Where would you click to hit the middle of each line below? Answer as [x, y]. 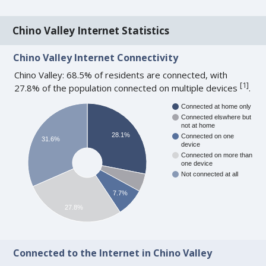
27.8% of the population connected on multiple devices [127, 88]
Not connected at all [210, 174]
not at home [198, 126]
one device [197, 164]
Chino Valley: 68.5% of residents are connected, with [121, 75]
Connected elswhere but [216, 117]
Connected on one [208, 136]
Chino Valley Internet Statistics [91, 30]
